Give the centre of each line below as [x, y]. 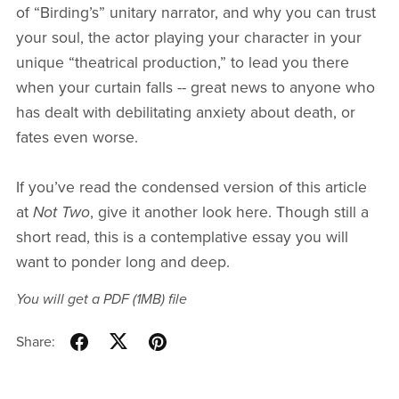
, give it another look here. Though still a [229, 213]
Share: [35, 342]
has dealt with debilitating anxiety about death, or [185, 113]
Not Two [61, 213]
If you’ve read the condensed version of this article [191, 188]
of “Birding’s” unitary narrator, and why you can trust [195, 13]
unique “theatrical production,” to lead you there [182, 63]
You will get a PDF [74, 300]
